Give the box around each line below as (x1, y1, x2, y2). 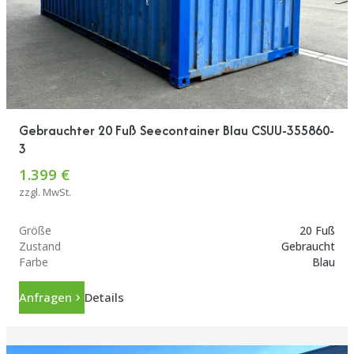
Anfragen (19, 289, 72, 306)
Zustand (19, 239, 61, 254)
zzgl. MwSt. (19, 184, 71, 199)
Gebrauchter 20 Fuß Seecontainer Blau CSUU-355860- (19, 120, 334, 140)
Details (85, 289, 124, 306)
